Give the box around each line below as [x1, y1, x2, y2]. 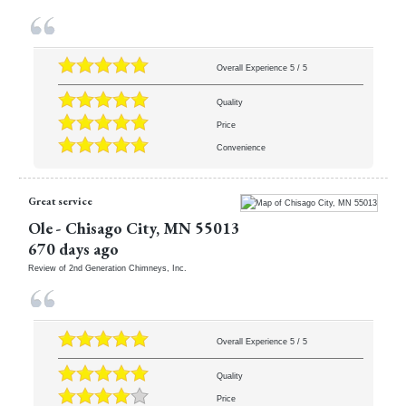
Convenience [216, 143, 266, 153]
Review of [27, 264, 69, 274]
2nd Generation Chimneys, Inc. [68, 264, 187, 274]
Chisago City [64, 217, 156, 239]
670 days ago [27, 238, 119, 260]
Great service [27, 193, 92, 208]
